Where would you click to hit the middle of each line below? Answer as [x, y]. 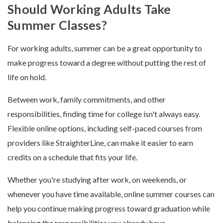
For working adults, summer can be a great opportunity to [105, 48]
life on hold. [27, 77]
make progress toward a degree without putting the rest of [107, 62]
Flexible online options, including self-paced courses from [105, 128]
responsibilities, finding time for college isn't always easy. [104, 114]
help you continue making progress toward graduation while [109, 208]
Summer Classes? [57, 25]
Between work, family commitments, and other [87, 99]
